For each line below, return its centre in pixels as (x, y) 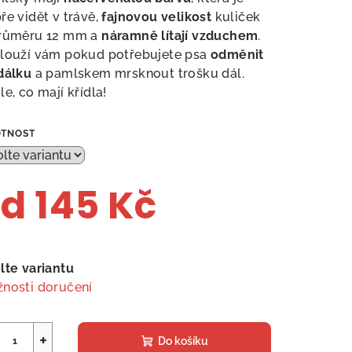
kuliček (236, 17)
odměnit (237, 55)
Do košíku (183, 341)
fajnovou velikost (157, 17)
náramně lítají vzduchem (180, 36)
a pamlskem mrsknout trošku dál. (138, 74)
